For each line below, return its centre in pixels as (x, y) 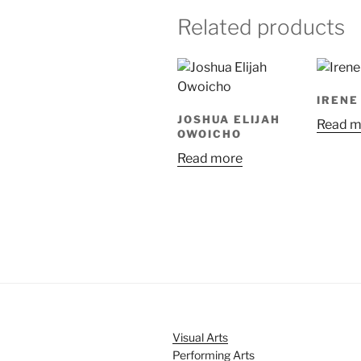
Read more (210, 158)
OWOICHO (210, 134)
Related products (261, 27)
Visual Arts (200, 337)
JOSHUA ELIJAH (229, 120)
